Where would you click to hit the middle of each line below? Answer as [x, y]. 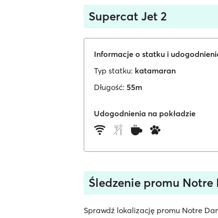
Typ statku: [113, 71]
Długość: [109, 87]
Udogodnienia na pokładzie [145, 113]
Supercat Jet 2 [128, 16]
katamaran [155, 71]
